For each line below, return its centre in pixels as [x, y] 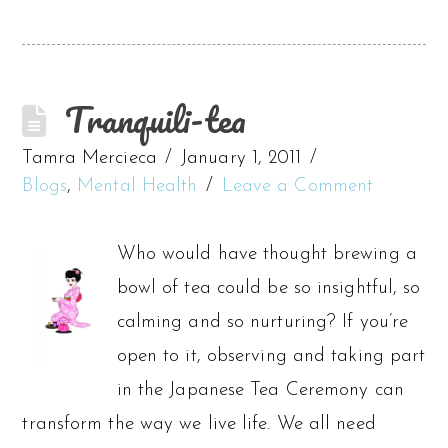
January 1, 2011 [241, 158]
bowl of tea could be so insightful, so [268, 288]
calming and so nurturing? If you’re [262, 322]
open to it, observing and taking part [271, 356]
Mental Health [137, 186]
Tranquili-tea [156, 119]
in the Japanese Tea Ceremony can [260, 390]
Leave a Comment [297, 186]
